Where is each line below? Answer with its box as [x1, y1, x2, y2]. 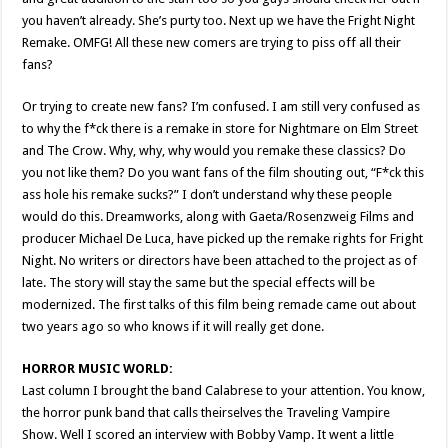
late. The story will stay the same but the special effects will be [22, 275, 376, 290]
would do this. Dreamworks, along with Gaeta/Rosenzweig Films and [22, 209, 415, 224]
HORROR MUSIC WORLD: [22, 361, 174, 376]
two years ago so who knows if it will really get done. [22, 319, 325, 334]
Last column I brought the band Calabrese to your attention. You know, [22, 383, 426, 398]
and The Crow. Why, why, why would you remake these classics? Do [22, 143, 407, 158]
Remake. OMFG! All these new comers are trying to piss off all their [22, 35, 402, 50]
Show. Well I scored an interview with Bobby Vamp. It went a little [22, 427, 395, 442]
